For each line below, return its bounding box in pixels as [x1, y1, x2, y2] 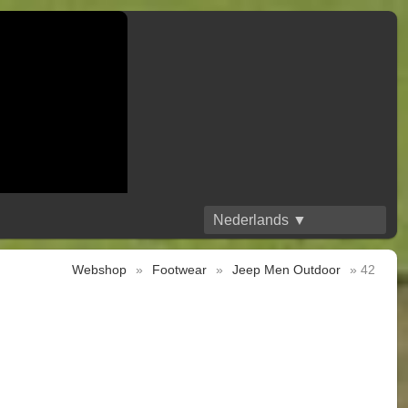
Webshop [72, 262, 127, 278]
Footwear [152, 262, 207, 278]
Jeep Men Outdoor [232, 262, 341, 278]
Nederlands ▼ [213, 212, 307, 228]
